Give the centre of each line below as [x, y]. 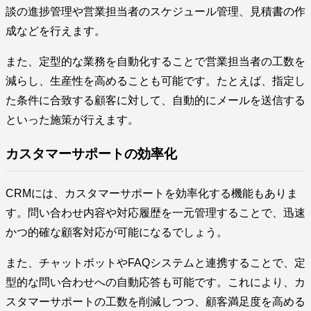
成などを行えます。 [56, 31]
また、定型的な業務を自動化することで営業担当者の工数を [155, 61]
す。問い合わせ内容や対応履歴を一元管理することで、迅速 [155, 213]
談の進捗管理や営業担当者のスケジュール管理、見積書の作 [155, 11]
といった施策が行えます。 [72, 120]
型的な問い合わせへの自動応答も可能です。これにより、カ [155, 283]
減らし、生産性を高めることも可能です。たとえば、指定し [155, 81]
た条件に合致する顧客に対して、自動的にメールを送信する [155, 100]
